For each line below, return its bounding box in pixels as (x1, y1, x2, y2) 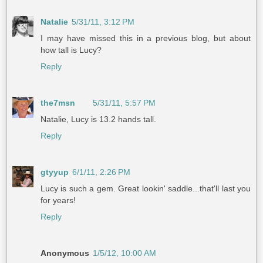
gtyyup (41, 167, 69, 177)
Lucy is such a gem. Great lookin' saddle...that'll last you (41, 183, 251, 193)
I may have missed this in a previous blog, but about (41, 33, 251, 43)
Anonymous (41, 248, 89, 258)
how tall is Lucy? (41, 45, 102, 55)
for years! (41, 195, 76, 205)
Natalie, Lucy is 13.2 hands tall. (41, 114, 156, 124)
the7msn (41, 97, 75, 107)
